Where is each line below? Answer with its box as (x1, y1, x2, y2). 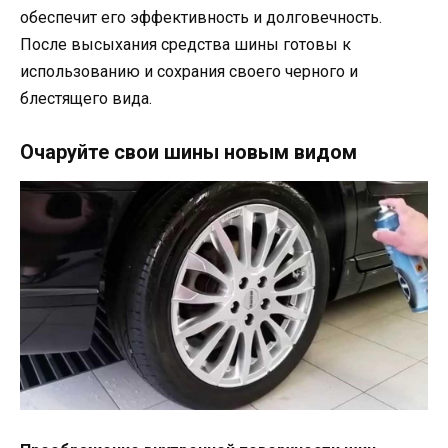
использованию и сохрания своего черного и (20, 61, 358, 81)
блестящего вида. (20, 88, 152, 108)
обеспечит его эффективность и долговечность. (20, 7, 382, 27)
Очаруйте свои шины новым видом (20, 139, 357, 164)
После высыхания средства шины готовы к (20, 34, 351, 54)
